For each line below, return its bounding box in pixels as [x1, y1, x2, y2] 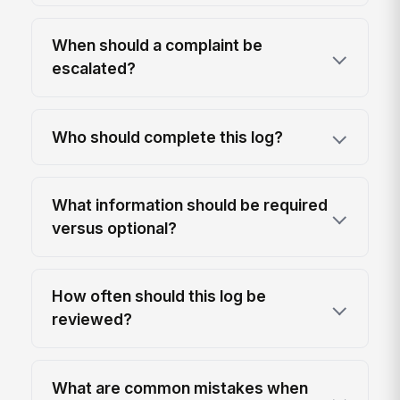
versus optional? [52, 219, 178, 238]
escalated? [52, 59, 137, 79]
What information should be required [52, 196, 329, 215]
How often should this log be [52, 287, 267, 306]
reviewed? [52, 310, 133, 329]
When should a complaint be [52, 36, 263, 55]
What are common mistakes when [52, 378, 309, 397]
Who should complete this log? [52, 127, 284, 146]
